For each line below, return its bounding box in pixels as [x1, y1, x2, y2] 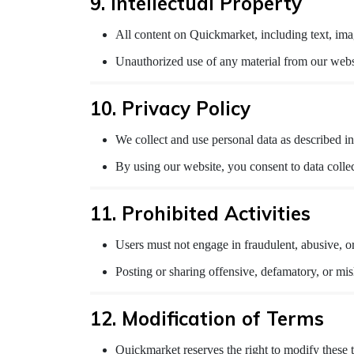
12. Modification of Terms [90, 307, 324, 331]
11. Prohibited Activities [90, 201, 311, 226]
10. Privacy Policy [90, 96, 250, 121]
